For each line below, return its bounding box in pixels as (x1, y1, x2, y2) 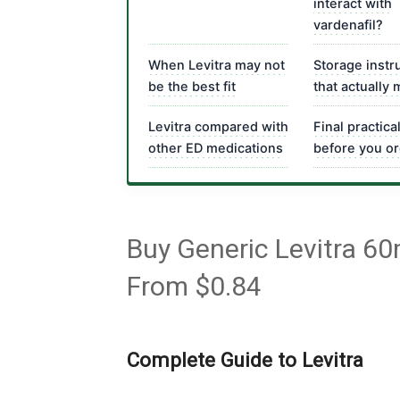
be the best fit (148, 79, 236, 95)
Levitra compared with (148, 119, 288, 135)
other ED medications (148, 140, 283, 156)
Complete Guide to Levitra (127, 348, 363, 372)
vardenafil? (313, 17, 383, 33)
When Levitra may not (148, 57, 285, 73)
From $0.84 (127, 271, 262, 302)
